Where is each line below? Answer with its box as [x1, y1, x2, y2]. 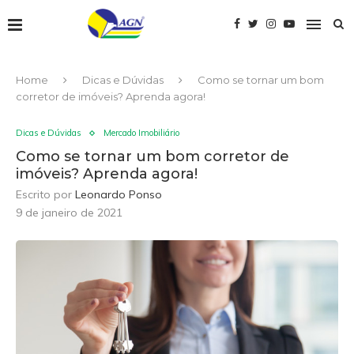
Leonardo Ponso [75, 187, 162, 201]
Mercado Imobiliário [104, 127, 179, 138]
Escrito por [16, 187, 75, 201]
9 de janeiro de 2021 [16, 205, 122, 220]
